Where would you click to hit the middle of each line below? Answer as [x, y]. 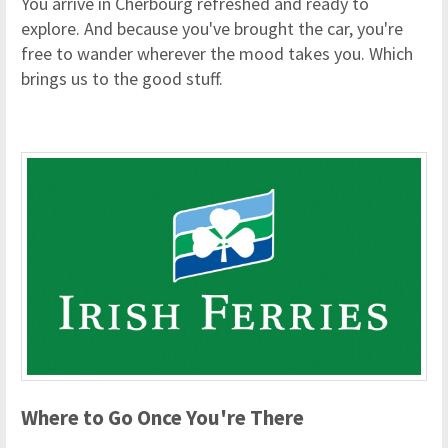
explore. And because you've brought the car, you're [212, 29]
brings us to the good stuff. [122, 79]
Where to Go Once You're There [162, 417]
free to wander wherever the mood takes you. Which [217, 54]
